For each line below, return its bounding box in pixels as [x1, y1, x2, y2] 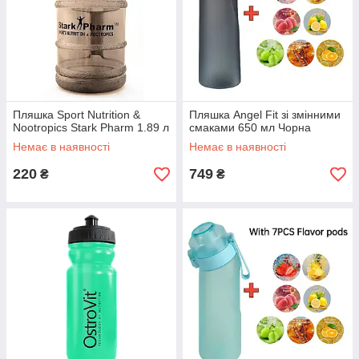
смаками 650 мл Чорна [189, 121, 311, 134]
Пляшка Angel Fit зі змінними [189, 108, 341, 121]
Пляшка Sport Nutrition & [13, 108, 140, 121]
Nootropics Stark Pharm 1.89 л [13, 121, 169, 134]
